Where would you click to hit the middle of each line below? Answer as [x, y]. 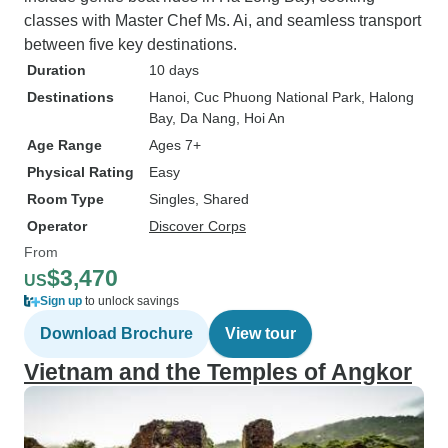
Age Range [64, 145]
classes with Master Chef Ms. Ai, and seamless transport [222, 20]
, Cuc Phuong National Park [273, 97]
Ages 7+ [175, 145]
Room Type [65, 199]
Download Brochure [116, 333]
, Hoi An [260, 118]
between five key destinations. [130, 44]
